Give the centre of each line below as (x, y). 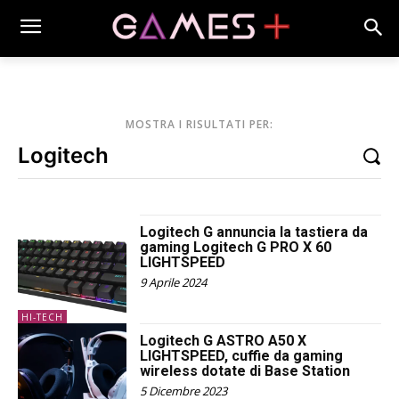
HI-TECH (42, 318)
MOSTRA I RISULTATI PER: (199, 125)
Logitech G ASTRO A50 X (224, 341)
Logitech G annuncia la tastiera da (254, 232)
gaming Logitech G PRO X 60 (236, 248)
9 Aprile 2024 (174, 283)
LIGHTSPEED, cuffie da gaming (242, 356)
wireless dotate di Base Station (245, 371)
